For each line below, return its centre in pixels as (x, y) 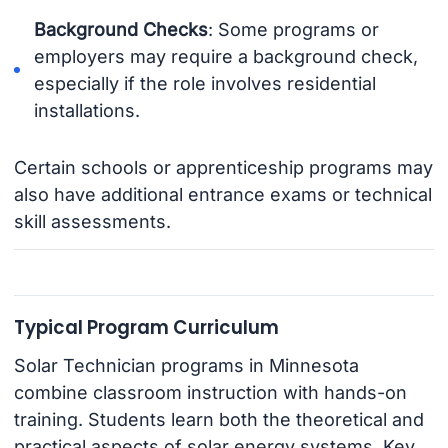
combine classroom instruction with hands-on (210, 393)
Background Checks (121, 29)
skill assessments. (92, 222)
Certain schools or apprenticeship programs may (223, 168)
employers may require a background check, (226, 56)
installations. (87, 110)
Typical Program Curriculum (146, 327)
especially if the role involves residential (205, 83)
